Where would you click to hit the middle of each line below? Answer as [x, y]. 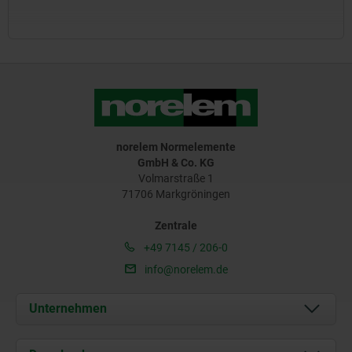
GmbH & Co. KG [176, 162]
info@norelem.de [185, 269]
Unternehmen [68, 309]
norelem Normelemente [176, 147]
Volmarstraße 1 [176, 178]
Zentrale [176, 225]
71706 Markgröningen [176, 194]
